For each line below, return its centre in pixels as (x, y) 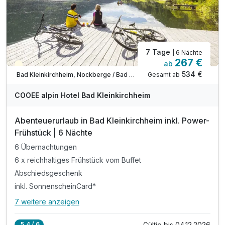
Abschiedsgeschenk (48, 173)
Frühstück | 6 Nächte (53, 132)
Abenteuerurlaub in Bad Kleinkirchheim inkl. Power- (112, 120)
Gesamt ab (164, 74)
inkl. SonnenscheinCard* (55, 186)
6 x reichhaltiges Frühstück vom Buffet (78, 160)
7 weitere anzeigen (47, 201)
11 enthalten (124, 206)
